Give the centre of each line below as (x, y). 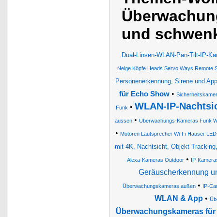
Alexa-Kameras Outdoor (155, 160)
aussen (124, 121)
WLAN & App (178, 198)
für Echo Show (144, 94)
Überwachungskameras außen (159, 186)
